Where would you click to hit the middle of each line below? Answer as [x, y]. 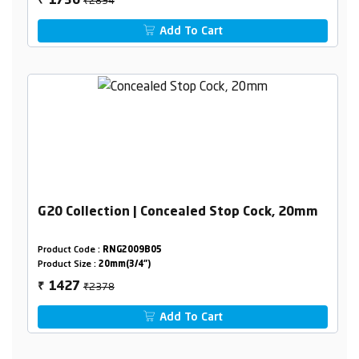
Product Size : [68, 265]
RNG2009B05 [132, 251]
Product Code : [70, 251]
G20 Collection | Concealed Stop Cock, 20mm [177, 213]
